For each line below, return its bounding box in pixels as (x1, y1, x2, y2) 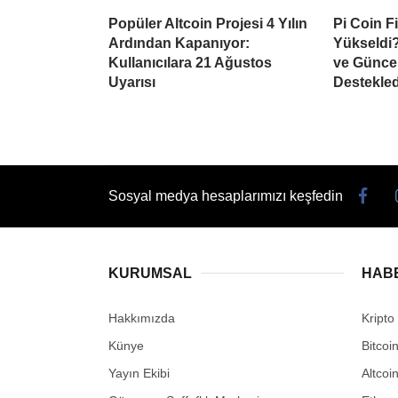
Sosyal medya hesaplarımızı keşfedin (108, 187, 343, 203)
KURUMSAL (108, 265, 192, 281)
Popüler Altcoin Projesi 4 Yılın (108, 15, 307, 31)
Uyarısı (108, 74, 155, 90)
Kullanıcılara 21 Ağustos (108, 54, 272, 70)
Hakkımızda (108, 310, 175, 325)
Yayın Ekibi (108, 365, 170, 380)
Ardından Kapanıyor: (108, 35, 250, 51)
